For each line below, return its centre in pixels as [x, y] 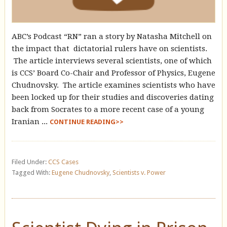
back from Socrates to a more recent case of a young [108, 109]
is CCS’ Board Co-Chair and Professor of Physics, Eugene [113, 73]
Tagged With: [31, 172]
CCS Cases [63, 162]
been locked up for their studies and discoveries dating [112, 97]
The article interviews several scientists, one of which [111, 61]
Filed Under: [30, 162]
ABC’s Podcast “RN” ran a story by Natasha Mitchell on [111, 36]
